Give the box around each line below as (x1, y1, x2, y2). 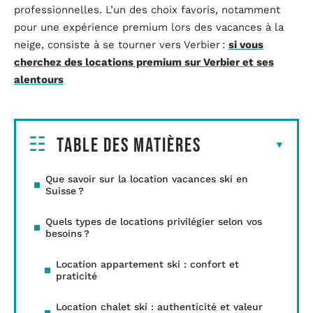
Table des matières (57, 133, 201, 157)
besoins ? (45, 227, 89, 239)
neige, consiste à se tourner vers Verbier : (14, 38, 228, 52)
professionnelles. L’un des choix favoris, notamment (14, 3, 280, 17)
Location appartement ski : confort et (56, 258, 239, 270)
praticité (56, 270, 97, 282)
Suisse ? (45, 184, 84, 196)
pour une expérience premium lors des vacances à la (14, 21, 284, 34)
